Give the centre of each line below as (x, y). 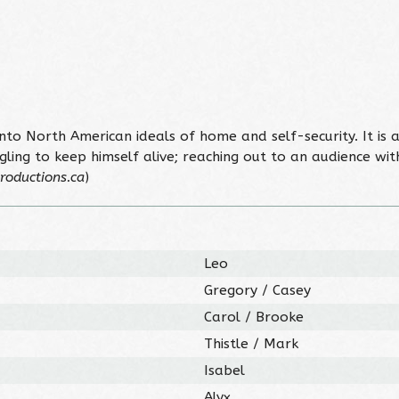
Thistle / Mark (252, 343)
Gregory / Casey (258, 290)
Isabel (225, 370)
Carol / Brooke (254, 317)
